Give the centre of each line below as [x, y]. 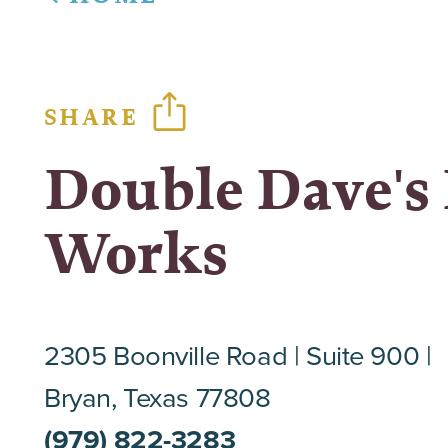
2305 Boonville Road [166, 355]
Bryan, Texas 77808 [157, 397]
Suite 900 [362, 355]
